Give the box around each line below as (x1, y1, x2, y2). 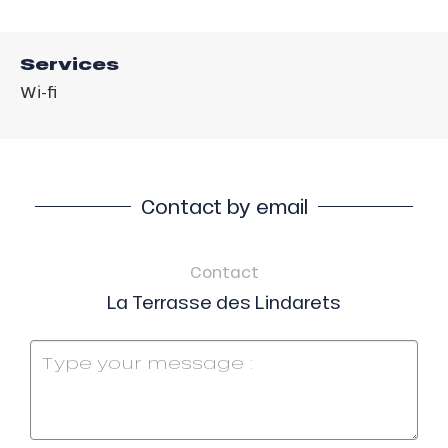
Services (20, 52, 119, 77)
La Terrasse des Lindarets (107, 290, 341, 314)
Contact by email (140, 193, 308, 220)
